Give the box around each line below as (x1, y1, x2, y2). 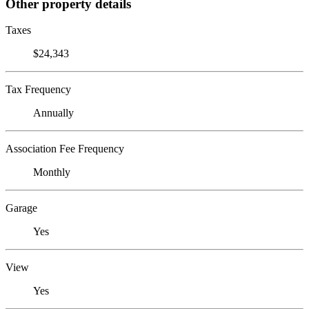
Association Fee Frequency (6, 143, 124, 155)
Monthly (33, 166, 70, 179)
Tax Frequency (6, 83, 71, 96)
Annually (33, 107, 74, 119)
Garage (6, 202, 37, 215)
